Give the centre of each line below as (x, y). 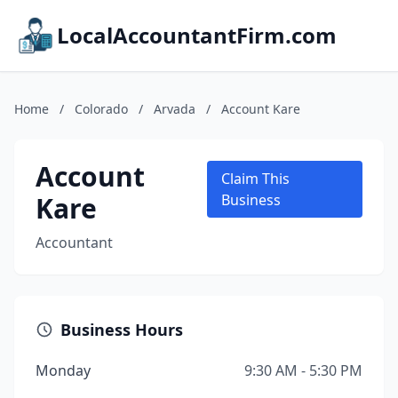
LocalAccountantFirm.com (197, 35)
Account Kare (261, 109)
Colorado (101, 109)
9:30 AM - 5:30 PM (303, 370)
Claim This (256, 179)
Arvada (175, 109)
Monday (63, 370)
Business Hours (122, 330)
